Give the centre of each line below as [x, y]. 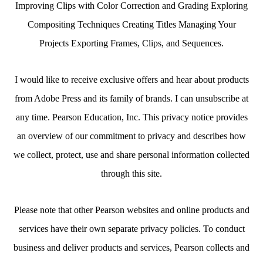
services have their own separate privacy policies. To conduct [131, 229]
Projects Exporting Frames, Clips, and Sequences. [131, 43]
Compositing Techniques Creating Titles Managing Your [131, 24]
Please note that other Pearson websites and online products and [131, 210]
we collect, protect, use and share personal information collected [131, 155]
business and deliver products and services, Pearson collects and [131, 247]
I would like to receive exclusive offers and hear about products [131, 80]
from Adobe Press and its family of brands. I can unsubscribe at [131, 98]
